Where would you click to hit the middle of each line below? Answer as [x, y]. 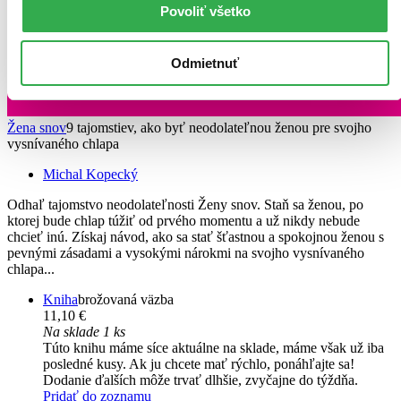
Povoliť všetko [205, 11]
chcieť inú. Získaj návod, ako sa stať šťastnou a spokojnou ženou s [196, 237]
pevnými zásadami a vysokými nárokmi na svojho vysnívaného [186, 253]
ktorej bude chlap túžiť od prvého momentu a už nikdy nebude [183, 221]
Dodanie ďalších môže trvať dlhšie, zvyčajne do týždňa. [200, 380]
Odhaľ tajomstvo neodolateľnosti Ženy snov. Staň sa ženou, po [185, 205]
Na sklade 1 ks [84, 332]
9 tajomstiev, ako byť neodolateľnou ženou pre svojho [219, 128]
